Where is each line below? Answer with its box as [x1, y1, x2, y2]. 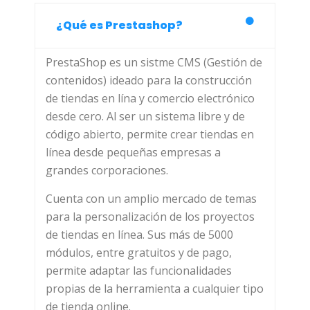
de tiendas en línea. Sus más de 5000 [46, 226, 233, 242]
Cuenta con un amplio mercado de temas [46, 190, 257, 206]
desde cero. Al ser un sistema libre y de [46, 109, 245, 125]
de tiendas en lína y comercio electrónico [46, 91, 255, 107]
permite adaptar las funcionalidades [46, 262, 232, 278]
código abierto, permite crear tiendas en [46, 127, 254, 143]
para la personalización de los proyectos [46, 208, 255, 224]
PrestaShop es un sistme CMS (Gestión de [46, 55, 262, 71]
